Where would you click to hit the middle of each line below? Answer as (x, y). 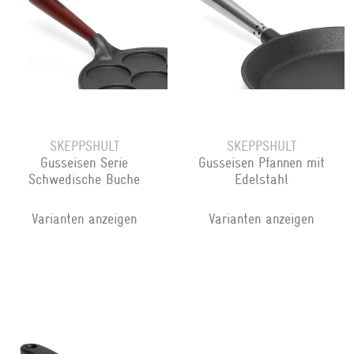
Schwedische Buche (85, 180)
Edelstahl (261, 180)
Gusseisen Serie (85, 163)
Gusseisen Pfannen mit (261, 163)
